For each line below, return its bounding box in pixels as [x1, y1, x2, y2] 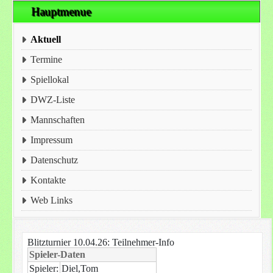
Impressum [30, 135, 73, 145]
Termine [30, 54, 63, 65]
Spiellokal [30, 74, 69, 85]
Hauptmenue [32, 5, 94, 18]
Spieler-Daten [29, 249, 85, 260]
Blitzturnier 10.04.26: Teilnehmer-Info [27, 236, 174, 247]
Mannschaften [30, 115, 85, 125]
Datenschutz [30, 155, 79, 165]
